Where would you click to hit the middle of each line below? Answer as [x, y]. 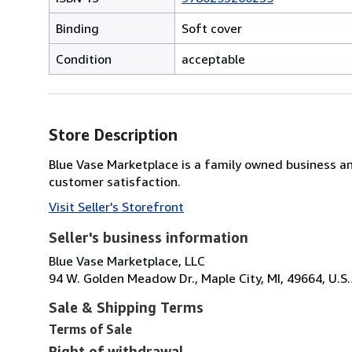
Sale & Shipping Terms [126, 307]
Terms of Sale [90, 329]
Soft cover [212, 28]
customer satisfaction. [115, 181]
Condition [84, 59]
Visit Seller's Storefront [116, 206]
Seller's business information [148, 237]
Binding [77, 28]
